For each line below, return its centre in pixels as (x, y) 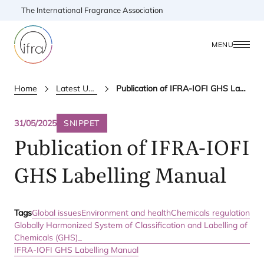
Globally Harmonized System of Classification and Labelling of (131, 225)
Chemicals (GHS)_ (48, 237)
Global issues (57, 213)
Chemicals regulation (210, 213)
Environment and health (126, 213)
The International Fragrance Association (92, 10)
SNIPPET (82, 123)
